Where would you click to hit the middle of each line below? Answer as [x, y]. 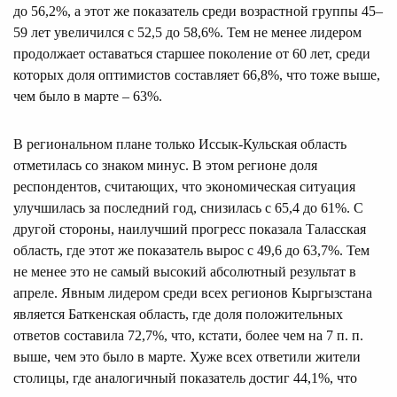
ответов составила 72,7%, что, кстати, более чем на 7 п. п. [188, 335]
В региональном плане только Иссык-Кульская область [180, 144]
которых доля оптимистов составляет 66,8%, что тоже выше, [197, 74]
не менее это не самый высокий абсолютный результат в [185, 271]
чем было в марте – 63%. [88, 96]
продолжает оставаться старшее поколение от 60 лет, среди [192, 53]
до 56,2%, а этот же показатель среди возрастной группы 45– [198, 11]
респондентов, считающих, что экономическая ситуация [184, 186]
